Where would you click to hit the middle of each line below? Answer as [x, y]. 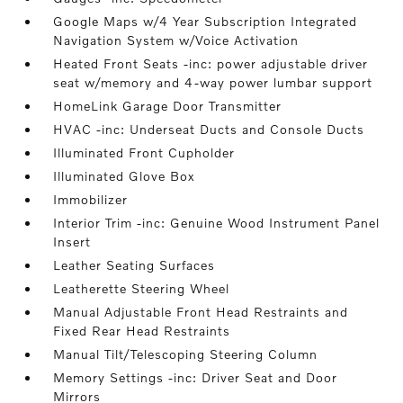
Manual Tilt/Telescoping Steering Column [186, 354]
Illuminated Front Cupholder [144, 152]
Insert [72, 242]
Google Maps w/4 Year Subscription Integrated [206, 21]
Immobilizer [91, 199]
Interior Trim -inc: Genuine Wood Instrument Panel [217, 223]
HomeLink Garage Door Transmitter [168, 106]
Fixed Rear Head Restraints [142, 331]
